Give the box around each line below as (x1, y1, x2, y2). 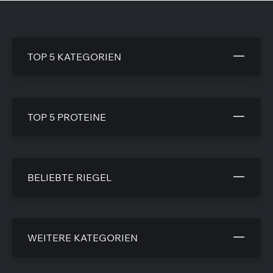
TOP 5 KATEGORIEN (27, 51, 121, 63)
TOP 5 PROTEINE (27, 111, 106, 123)
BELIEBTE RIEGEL (27, 171, 112, 183)
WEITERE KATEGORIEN (27, 232, 138, 244)
